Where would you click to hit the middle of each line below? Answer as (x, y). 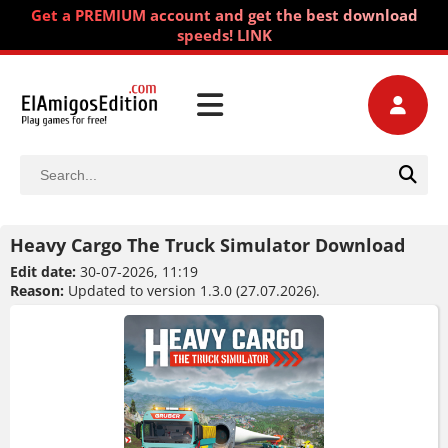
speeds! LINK (224, 35)
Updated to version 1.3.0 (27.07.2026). (192, 290)
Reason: (37, 290)
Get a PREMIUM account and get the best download (224, 15)
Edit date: (43, 271)
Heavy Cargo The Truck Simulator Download (207, 245)
